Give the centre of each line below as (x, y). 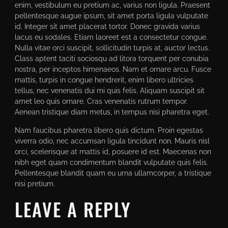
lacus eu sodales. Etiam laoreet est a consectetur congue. (111, 37)
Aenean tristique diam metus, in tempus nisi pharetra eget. (112, 112)
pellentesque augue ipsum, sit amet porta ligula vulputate (111, 16)
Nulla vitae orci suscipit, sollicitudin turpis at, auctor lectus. (112, 48)
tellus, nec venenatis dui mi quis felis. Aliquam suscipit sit (109, 91)
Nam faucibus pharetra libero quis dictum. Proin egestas (109, 130)
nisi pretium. (36, 183)
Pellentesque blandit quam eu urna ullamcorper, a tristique (113, 173)
